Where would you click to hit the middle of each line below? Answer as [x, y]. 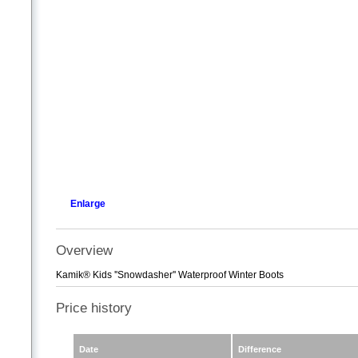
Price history [94, 308]
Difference [260, 350]
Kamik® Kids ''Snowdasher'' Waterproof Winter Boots [170, 275]
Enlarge [88, 203]
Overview [84, 250]
